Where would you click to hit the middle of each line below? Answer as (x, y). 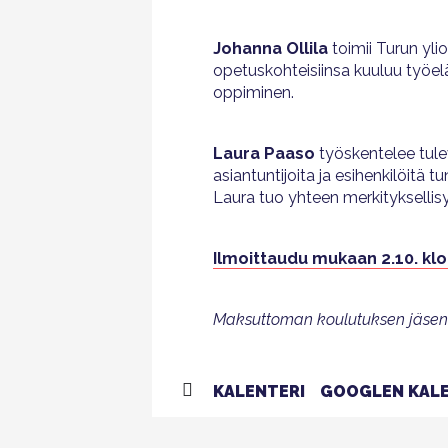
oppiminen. (253, 92)
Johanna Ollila (270, 48)
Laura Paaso (266, 153)
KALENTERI (259, 391)
